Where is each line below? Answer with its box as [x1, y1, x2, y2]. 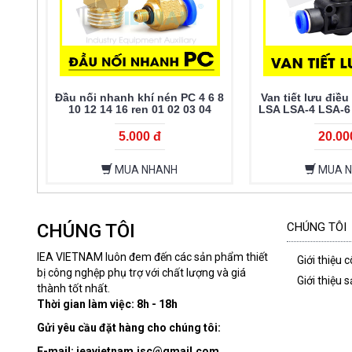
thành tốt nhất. [37, 282, 110, 295]
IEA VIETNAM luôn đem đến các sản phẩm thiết [37, 251, 268, 264]
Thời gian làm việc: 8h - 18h [37, 298, 178, 311]
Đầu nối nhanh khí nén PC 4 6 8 [55, 91, 225, 104]
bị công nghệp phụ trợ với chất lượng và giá [37, 266, 246, 280]
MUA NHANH [112, 163, 178, 177]
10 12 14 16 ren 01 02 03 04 [68, 103, 211, 116]
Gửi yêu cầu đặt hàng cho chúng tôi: [37, 321, 221, 335]
